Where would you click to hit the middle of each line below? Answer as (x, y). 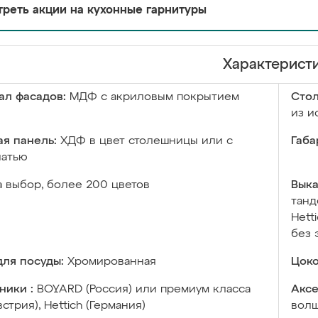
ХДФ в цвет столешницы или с (147, 141)
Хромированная (112, 262)
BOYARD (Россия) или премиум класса (144, 290)
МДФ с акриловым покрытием (154, 97)
